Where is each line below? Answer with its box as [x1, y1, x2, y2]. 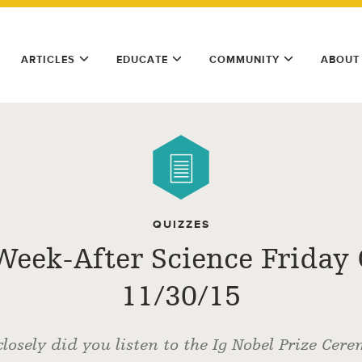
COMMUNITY [209, 53, 280, 65]
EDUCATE [116, 53, 168, 65]
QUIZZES [152, 217, 210, 231]
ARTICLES [21, 53, 75, 65]
